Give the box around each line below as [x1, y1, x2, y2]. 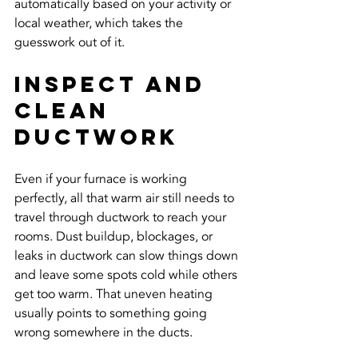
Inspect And [14, 70, 215, 97]
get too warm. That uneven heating [14, 285, 216, 303]
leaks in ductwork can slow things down [14, 247, 241, 265]
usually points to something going [14, 304, 210, 322]
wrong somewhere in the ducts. [14, 324, 193, 341]
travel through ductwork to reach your [14, 209, 229, 226]
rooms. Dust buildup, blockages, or [14, 228, 216, 245]
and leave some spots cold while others [14, 266, 241, 284]
